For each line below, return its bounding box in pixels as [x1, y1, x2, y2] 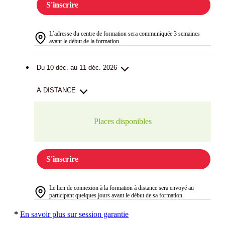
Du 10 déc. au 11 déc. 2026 [37, 64, 117, 72]
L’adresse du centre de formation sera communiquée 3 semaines [49, 30, 200, 38]
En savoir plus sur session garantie [20, 210, 129, 219]
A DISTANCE [37, 86, 76, 94]
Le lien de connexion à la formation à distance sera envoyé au [49, 184, 194, 192]
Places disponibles [93, 117, 152, 126]
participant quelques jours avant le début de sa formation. [49, 192, 184, 199]
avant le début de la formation [49, 38, 119, 45]
